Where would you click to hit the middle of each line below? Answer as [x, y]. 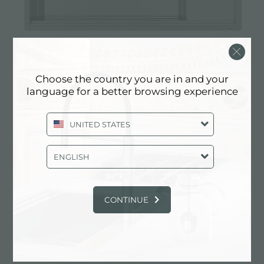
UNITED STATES [100, 124]
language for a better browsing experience [132, 91]
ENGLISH [71, 156]
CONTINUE [126, 199]
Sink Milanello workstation [75, 78]
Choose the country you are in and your [132, 79]
